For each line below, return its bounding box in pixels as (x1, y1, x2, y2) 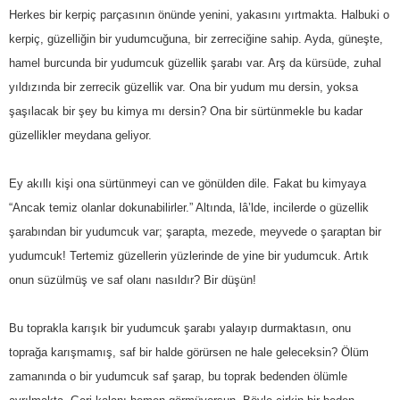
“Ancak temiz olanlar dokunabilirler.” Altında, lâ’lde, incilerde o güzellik (9, 200, 369, 214)
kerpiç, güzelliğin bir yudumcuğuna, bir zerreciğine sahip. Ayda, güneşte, (9, 31, 383, 46)
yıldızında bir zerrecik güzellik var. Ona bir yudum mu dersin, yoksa (9, 79, 358, 94)
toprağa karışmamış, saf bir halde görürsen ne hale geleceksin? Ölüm (9, 345, 369, 359)
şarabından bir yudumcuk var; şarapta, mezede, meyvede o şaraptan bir (9, 224, 381, 238)
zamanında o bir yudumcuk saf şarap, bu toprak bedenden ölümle (9, 369, 347, 383)
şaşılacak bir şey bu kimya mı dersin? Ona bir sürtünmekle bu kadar (9, 104, 362, 118)
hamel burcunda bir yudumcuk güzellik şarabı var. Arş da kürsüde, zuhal (9, 55, 381, 70)
